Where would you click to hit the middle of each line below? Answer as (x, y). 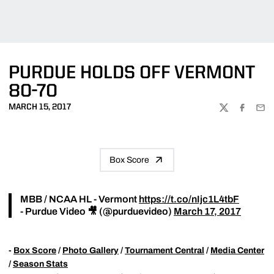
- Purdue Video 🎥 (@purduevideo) (97, 211)
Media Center (237, 250)
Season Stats (40, 264)
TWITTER (236, 113)
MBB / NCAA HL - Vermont (80, 199)
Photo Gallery (91, 250)
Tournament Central (165, 250)
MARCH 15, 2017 (40, 107)
